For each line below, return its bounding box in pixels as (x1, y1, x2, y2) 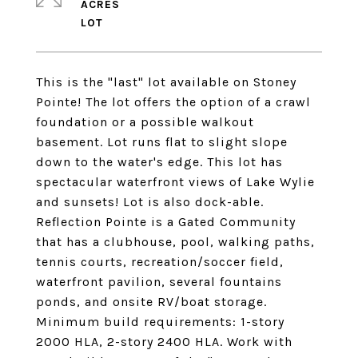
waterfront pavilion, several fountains (36, 274, 282, 289)
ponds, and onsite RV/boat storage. (36, 294, 267, 309)
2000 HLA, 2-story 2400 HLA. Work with (36, 334, 292, 349)
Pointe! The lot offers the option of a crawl (36, 94, 311, 109)
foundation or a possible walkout (36, 114, 254, 129)
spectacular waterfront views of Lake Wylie (36, 174, 315, 189)
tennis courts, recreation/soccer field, (36, 254, 284, 269)
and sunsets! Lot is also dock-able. (36, 194, 264, 209)
